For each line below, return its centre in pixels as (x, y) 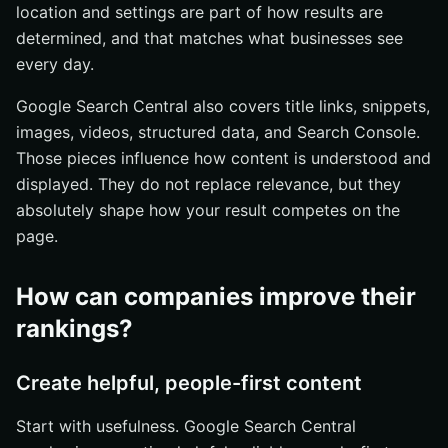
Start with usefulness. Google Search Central (186, 426)
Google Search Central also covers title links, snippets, (223, 106)
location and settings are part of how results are (199, 12)
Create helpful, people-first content (189, 383)
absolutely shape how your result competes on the (208, 210)
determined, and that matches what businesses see (209, 38)
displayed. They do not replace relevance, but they (208, 184)
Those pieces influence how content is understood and (223, 158)
